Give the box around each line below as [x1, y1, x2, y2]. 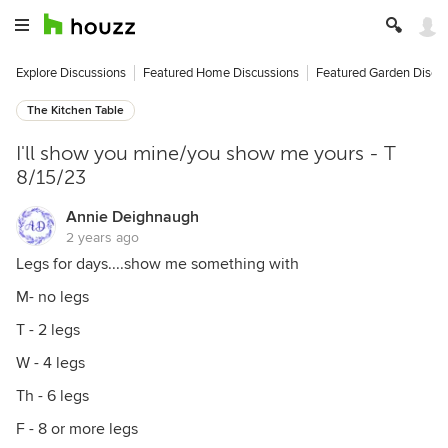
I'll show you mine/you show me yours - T [16, 142, 396, 165]
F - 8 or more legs [16, 419, 138, 439]
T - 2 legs [16, 320, 80, 340]
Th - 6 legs [16, 386, 89, 406]
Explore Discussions [16, 65, 126, 81]
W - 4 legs [16, 353, 85, 373]
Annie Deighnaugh [66, 207, 199, 227]
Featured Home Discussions [143, 65, 299, 81]
